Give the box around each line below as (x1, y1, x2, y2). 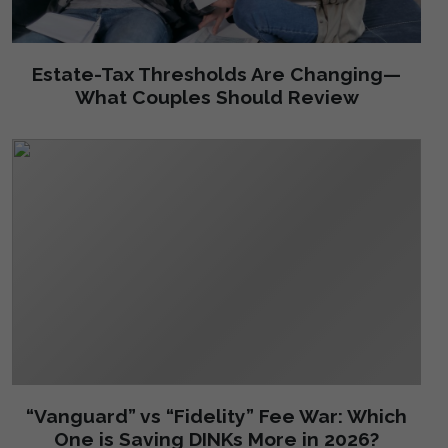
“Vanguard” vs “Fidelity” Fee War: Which (26, 404, 407, 427)
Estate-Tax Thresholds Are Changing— (32, 63, 401, 86)
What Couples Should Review (74, 86, 359, 109)
